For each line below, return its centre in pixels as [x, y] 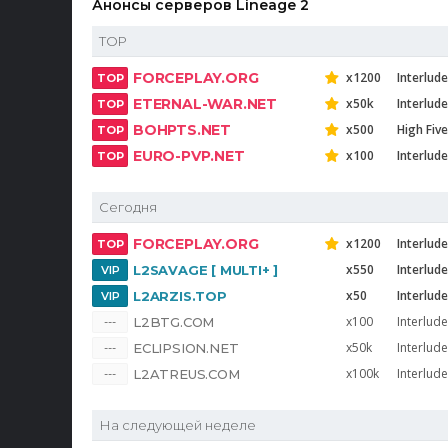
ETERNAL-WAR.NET [205, 104]
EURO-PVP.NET [189, 156]
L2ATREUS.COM [186, 374]
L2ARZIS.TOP [180, 296]
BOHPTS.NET [182, 130]
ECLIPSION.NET [186, 348]
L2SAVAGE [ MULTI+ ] [206, 270]
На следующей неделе [177, 425]
